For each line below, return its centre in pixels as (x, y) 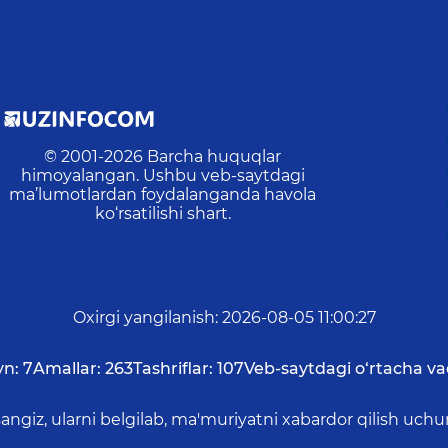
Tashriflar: (172, 369)
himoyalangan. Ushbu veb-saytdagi (162, 175)
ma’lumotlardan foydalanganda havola (163, 194)
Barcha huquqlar (214, 156)
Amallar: (66, 369)
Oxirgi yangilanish (143, 318)
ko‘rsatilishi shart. (162, 213)
